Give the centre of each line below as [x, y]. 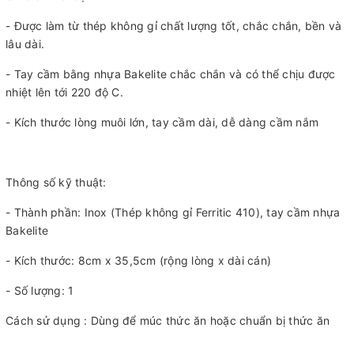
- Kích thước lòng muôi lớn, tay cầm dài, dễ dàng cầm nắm [162, 122]
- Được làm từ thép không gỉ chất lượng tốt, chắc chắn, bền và [174, 26]
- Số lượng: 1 [40, 291]
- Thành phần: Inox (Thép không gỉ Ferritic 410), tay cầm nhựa [173, 213]
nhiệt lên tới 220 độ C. [64, 92]
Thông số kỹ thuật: [56, 183]
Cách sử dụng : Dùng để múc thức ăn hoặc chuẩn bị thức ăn [168, 321]
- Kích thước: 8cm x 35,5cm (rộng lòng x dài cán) [138, 261]
